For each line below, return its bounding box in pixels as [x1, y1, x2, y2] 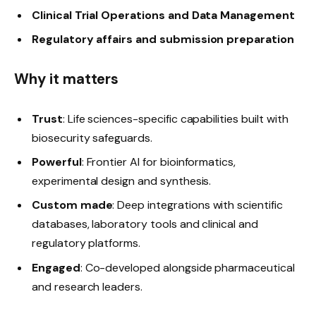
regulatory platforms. [32, 236, 140, 251]
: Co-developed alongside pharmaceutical [80, 260, 295, 275]
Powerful [32, 154, 82, 170]
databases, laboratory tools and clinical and [32, 217, 258, 232]
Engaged [32, 260, 80, 275]
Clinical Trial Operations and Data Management [32, 8, 295, 23]
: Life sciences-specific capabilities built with [62, 111, 288, 127]
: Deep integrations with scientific [112, 197, 283, 213]
